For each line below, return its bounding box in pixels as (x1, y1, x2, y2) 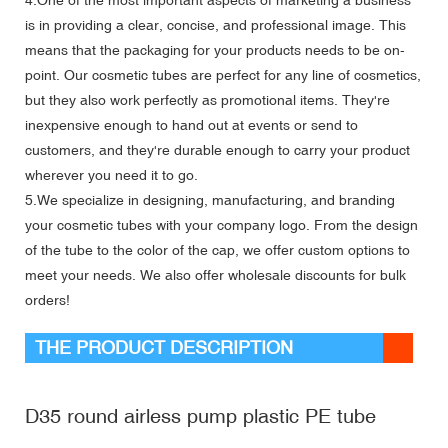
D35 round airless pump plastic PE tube (25, 403, 382, 427)
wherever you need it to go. (25, 166, 198, 183)
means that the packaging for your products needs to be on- (25, 41, 405, 58)
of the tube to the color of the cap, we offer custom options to (25, 241, 410, 258)
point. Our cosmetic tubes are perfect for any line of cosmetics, (25, 66, 421, 83)
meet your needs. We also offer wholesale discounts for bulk (25, 266, 406, 283)
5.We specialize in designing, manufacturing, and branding (25, 191, 395, 208)
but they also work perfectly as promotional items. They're (25, 91, 390, 108)
